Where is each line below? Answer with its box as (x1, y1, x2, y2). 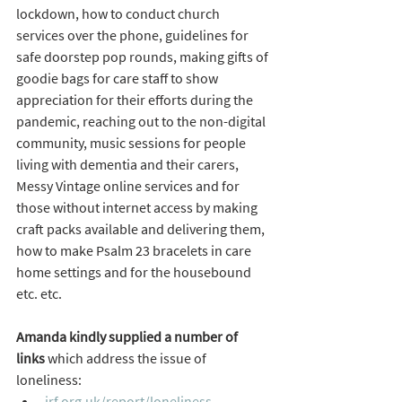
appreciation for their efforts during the (16, 90, 256, 109)
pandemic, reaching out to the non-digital (16, 111, 268, 130)
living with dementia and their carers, (16, 154, 241, 173)
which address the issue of (45, 348, 209, 367)
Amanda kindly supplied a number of (16, 327, 240, 345)
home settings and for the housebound (16, 262, 254, 281)
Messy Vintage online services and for (16, 176, 242, 195)
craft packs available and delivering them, (16, 219, 267, 238)
